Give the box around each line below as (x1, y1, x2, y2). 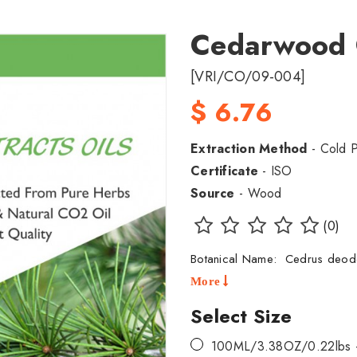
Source (190, 184, 235, 203)
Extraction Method (190, 139, 308, 159)
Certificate (190, 162, 259, 181)
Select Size (190, 302, 292, 331)
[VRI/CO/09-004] (190, 66, 306, 88)
